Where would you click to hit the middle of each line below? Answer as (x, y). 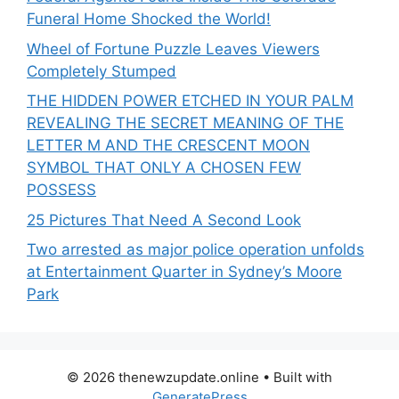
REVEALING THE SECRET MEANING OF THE (185, 123)
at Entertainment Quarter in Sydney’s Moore (184, 272)
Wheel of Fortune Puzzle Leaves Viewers (173, 49)
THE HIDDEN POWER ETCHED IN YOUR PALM (190, 101)
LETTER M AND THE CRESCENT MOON (168, 146)
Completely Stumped (102, 71)
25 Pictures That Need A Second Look (164, 220)
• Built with (296, 378)
